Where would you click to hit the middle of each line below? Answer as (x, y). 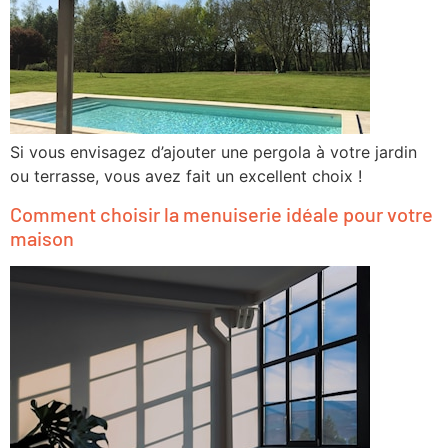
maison (42, 238)
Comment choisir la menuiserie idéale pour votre (221, 214)
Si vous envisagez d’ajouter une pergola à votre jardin (213, 151)
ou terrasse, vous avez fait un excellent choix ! (186, 175)
